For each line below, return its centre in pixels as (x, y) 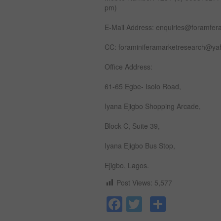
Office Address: (129, 67)
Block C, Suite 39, (132, 126)
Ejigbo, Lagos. (127, 165)
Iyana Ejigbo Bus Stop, (140, 146)
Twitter (165, 204)
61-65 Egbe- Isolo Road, (143, 86)
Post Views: (135, 183)
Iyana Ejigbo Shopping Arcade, (153, 106)
